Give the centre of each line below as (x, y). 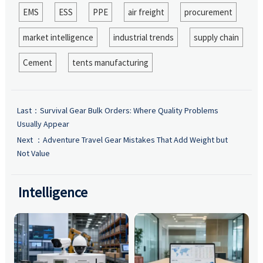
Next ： (30, 140)
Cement (37, 62)
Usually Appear (43, 124)
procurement (208, 12)
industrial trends (143, 37)
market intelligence (58, 37)
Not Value (33, 154)
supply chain (216, 37)
